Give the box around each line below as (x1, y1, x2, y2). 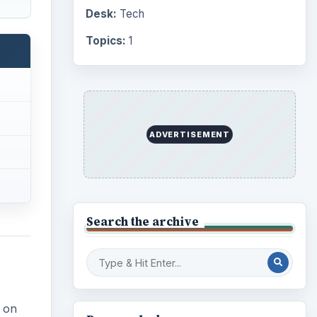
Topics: (85, 33, 126, 47)
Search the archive (86, 213, 199, 229)
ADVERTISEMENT (149, 129, 231, 139)
